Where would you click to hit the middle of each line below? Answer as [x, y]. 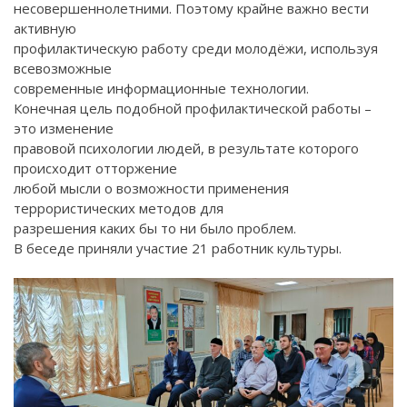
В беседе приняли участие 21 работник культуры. [178, 248]
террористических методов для [119, 208]
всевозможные [63, 68]
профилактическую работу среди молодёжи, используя [196, 48]
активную [45, 28]
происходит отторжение [95, 168]
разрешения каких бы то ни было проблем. [155, 228]
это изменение [64, 128]
